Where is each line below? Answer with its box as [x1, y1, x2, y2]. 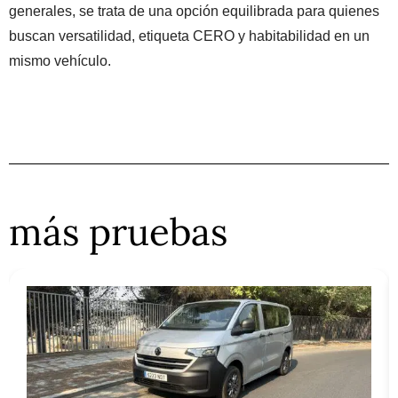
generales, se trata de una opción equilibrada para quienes [9, 4, 379, 20]
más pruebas [9, 208, 227, 257]
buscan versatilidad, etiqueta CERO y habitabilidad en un [9, 28, 370, 44]
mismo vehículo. [9, 53, 111, 69]
